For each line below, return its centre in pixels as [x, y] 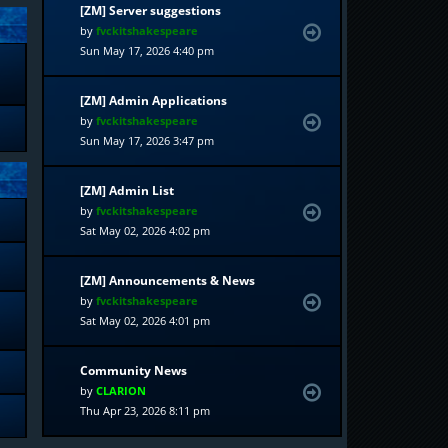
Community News [134, 370]
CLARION [121, 390]
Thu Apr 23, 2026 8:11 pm [145, 410]
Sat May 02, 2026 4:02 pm [145, 230]
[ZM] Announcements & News [168, 280]
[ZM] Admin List [127, 190]
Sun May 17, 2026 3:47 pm [147, 140]
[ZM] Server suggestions [151, 10]
